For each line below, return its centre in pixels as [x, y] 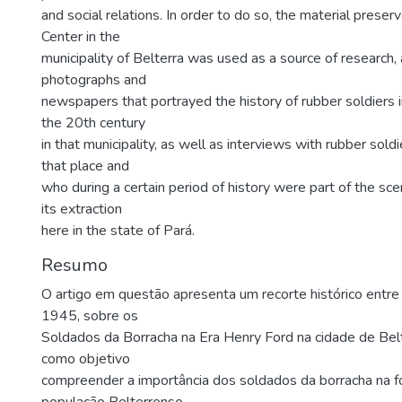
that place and [85, 166]
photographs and [94, 80]
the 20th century [93, 123]
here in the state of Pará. [118, 231]
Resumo [74, 265]
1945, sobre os [90, 316]
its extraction [82, 209]
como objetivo [86, 359]
